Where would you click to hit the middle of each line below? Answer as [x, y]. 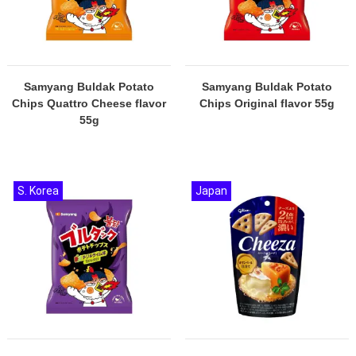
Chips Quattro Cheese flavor [89, 103]
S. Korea [38, 191]
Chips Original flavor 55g [267, 103]
